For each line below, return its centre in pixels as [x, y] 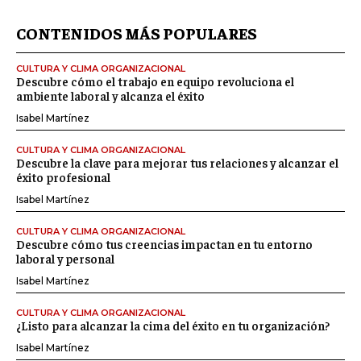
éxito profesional [63, 177]
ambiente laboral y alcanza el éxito [110, 96]
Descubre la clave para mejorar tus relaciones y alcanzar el [177, 163]
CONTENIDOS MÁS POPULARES [137, 33]
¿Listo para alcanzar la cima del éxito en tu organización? [173, 326]
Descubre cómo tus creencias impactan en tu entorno [164, 244]
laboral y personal [65, 259]
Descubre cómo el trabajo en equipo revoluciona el [155, 81]
